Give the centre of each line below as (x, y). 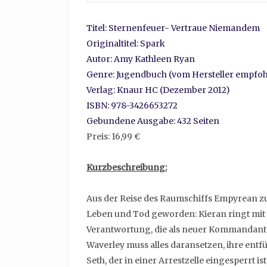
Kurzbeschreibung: (127, 167)
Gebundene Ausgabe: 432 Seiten (153, 121)
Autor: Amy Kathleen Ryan (141, 59)
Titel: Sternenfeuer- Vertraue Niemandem (173, 28)
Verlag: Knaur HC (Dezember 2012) (158, 90)
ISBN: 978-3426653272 (132, 105)
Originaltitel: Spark (126, 44)
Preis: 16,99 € (113, 136)
